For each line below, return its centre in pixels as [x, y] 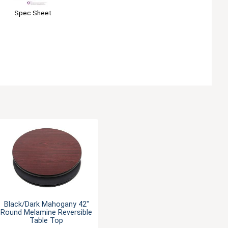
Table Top [47, 220]
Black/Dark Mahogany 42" [46, 204]
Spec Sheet [33, 12]
